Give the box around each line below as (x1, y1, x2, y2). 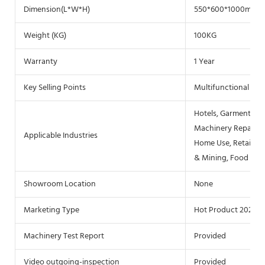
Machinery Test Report (24, 229, 104, 243)
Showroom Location (24, 177, 96, 191)
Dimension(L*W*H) (24, 2, 90, 17)
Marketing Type (24, 203, 79, 217)
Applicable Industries (24, 128, 98, 143)
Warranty (24, 54, 57, 69)
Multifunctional (194, 80, 249, 95)
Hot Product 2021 (194, 203, 256, 217)
